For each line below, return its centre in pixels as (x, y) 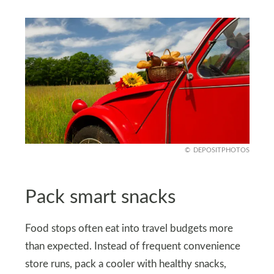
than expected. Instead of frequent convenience (132, 246)
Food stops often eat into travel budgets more (129, 228)
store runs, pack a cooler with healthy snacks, (125, 264)
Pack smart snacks (100, 198)
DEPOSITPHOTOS (221, 150)
